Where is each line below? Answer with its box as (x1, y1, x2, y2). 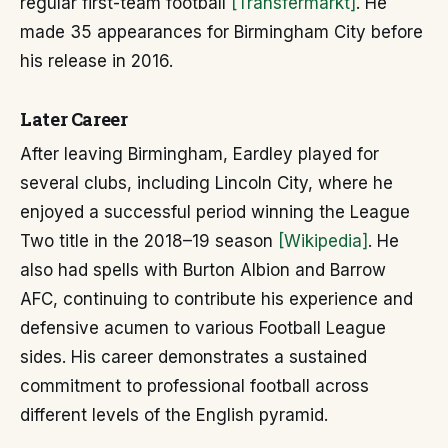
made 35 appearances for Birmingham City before (20, 22, 423, 42)
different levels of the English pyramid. (20, 405, 328, 425)
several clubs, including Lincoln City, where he (20, 173, 393, 193)
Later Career (20, 107, 128, 131)
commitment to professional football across (20, 376, 369, 396)
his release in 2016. (20, 51, 173, 71)
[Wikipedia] (278, 231, 368, 251)
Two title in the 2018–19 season (20, 231, 278, 251)
